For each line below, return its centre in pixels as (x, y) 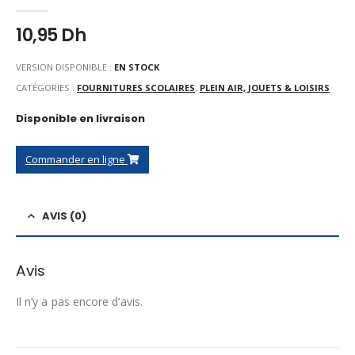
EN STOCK (137, 67)
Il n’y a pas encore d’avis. (79, 302)
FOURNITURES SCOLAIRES (136, 87)
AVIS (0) (64, 216)
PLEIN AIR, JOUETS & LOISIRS (265, 87)
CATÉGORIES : (46, 87)
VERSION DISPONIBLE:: (65, 67)
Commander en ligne (76, 160)
